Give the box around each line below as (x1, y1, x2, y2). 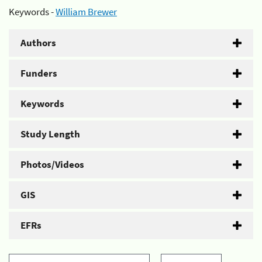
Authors (20, 36, 56, 49)
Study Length (20, 127, 80, 140)
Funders (20, 66, 57, 80)
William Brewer (56, 5, 117, 18)
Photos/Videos (20, 157, 84, 171)
